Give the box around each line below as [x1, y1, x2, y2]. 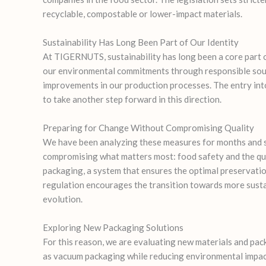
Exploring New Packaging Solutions [43, 222, 183, 233]
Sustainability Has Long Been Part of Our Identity [43, 37, 239, 48]
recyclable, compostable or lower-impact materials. [43, 8, 242, 20]
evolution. [43, 194, 83, 205]
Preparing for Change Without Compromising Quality [43, 122, 254, 134]
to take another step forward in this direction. [43, 94, 221, 105]
